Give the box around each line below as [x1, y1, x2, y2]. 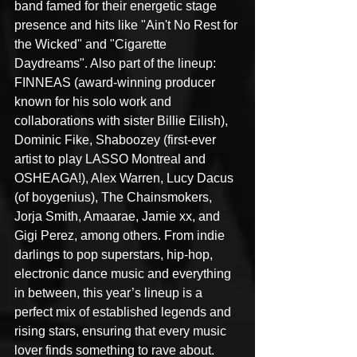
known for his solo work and [14, 95, 175, 108]
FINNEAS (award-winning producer [14, 76, 218, 89]
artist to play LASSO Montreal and [14, 152, 209, 166]
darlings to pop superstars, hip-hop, [14, 248, 216, 261]
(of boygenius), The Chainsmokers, [14, 190, 215, 204]
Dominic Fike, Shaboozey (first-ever [14, 133, 219, 147]
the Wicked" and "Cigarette [14, 37, 170, 51]
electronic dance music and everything [14, 267, 234, 280]
